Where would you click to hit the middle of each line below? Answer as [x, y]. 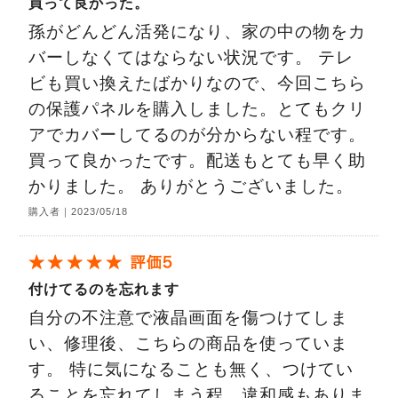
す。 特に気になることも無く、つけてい [191, 370]
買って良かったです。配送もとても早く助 [198, 161]
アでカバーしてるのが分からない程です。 [198, 135]
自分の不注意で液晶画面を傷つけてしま [189, 318]
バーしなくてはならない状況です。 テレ [191, 58]
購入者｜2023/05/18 [79, 212]
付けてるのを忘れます [104, 289]
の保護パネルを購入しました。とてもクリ [198, 109]
